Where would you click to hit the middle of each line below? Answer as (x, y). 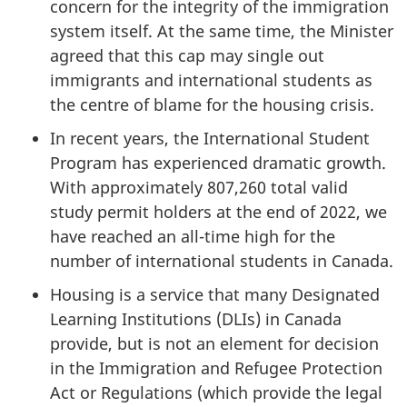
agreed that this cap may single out (187, 55)
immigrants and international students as (211, 79)
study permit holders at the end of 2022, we (218, 211)
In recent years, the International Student (210, 138)
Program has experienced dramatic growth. (218, 162)
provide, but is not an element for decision (214, 343)
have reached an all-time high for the (193, 236)
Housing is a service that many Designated (215, 294)
